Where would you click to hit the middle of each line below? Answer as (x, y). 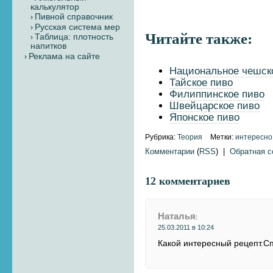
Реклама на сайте (64, 56)
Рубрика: (161, 136)
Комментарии (170, 151)
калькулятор (55, 7)
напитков (48, 46)
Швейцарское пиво (215, 105)
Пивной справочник (74, 17)
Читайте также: (199, 38)
